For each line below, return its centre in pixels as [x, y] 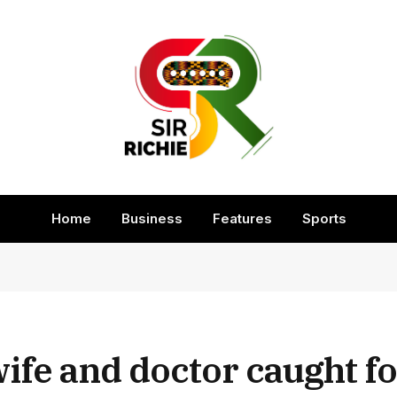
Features [242, 218]
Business [152, 218]
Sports [324, 218]
